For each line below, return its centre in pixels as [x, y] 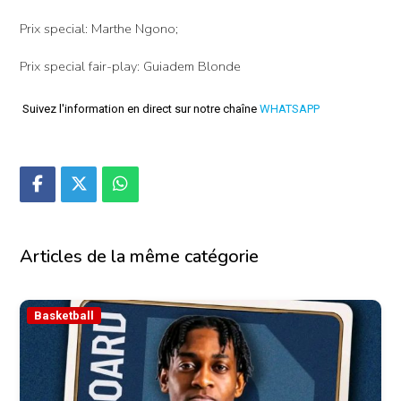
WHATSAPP [290, 108]
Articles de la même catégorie [139, 257]
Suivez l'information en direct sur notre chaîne [140, 108]
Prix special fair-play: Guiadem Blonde [130, 66]
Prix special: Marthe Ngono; [99, 28]
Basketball [64, 316]
